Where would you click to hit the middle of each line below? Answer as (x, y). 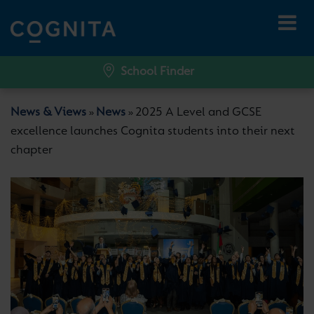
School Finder (157, 72)
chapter (32, 151)
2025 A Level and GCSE (198, 113)
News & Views (48, 113)
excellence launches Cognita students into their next (153, 132)
